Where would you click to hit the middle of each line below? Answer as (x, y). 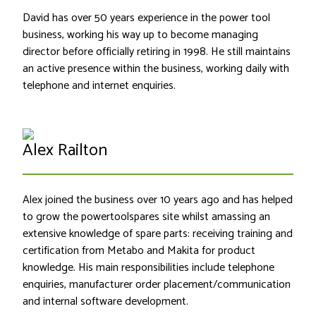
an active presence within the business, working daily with (156, 69)
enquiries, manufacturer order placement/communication (157, 285)
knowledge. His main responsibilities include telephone (148, 268)
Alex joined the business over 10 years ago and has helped (158, 200)
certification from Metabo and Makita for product (139, 251)
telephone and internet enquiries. (101, 86)
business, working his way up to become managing (140, 35)
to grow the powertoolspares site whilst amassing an (146, 217)
